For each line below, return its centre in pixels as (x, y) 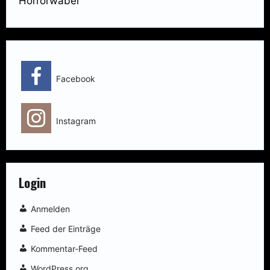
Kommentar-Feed (64, 249)
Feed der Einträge (66, 229)
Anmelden (50, 209)
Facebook (76, 79)
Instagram (76, 121)
